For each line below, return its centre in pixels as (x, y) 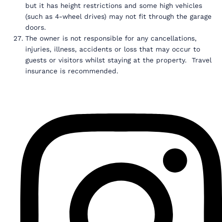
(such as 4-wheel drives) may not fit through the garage (119, 17)
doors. (37, 28)
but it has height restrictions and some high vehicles (114, 6)
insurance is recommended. (72, 71)
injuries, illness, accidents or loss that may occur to (113, 49)
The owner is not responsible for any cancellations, (111, 38)
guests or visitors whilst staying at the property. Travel (119, 60)
